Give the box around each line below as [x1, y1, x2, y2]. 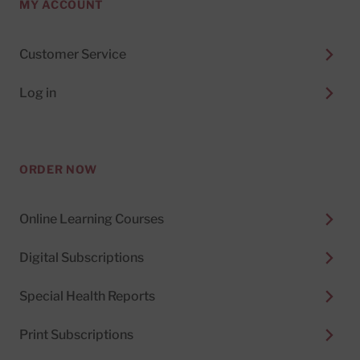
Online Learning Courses [19, 211, 164, 227]
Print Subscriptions [19, 327, 133, 342]
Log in [19, 85, 56, 100]
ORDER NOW [19, 162, 97, 176]
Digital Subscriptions [19, 250, 144, 265]
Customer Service [19, 47, 126, 62]
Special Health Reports [19, 288, 155, 304]
